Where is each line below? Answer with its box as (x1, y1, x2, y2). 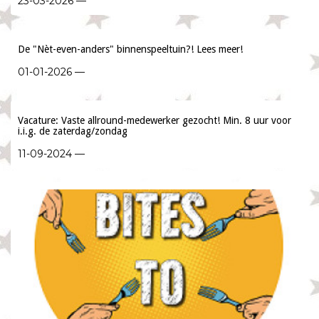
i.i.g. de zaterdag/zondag (18, 125, 127, 137)
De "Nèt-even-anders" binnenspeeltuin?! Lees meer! (18, 43, 243, 55)
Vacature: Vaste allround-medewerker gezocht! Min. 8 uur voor (18, 115, 291, 126)
